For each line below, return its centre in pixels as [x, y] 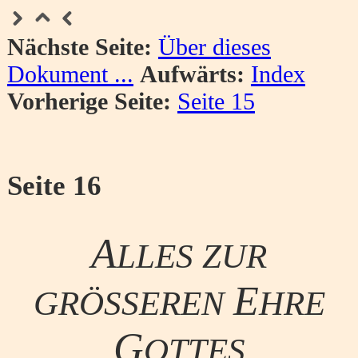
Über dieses [214, 46]
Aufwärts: [192, 74]
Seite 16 [54, 185]
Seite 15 [216, 101]
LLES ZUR [192, 256]
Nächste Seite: [79, 46]
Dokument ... [70, 74]
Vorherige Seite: [89, 101]
